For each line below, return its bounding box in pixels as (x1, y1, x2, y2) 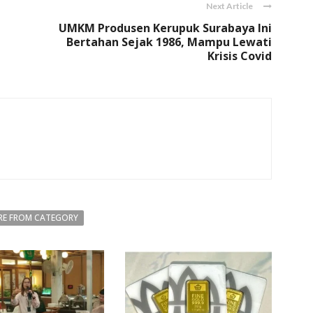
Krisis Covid (208, 48, 272, 64)
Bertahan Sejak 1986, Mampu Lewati (66, 34, 272, 50)
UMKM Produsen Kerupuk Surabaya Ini (59, 20, 272, 36)
